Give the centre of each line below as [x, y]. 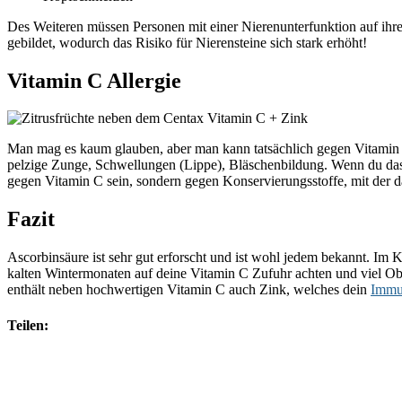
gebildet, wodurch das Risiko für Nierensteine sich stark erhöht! [187, 42]
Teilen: [28, 325]
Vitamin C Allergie [94, 80]
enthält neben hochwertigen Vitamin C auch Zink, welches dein [189, 290]
